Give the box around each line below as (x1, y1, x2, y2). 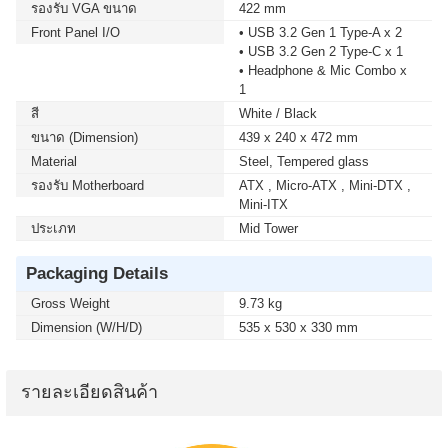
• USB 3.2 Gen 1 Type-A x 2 (239, 25, 402, 40)
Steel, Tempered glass (239, 154, 369, 169)
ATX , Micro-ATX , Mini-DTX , (239, 178, 411, 193)
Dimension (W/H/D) (31, 320, 142, 335)
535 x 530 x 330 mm (239, 320, 358, 335)
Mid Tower (239, 221, 298, 236)
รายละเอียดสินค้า (21, 382, 158, 402)
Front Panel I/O (31, 25, 120, 40)
